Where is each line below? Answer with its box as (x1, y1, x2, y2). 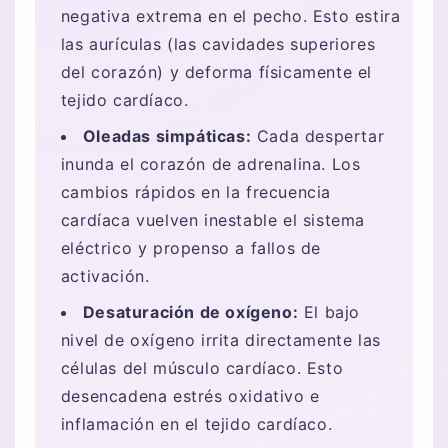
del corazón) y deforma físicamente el (60, 61, 372, 82)
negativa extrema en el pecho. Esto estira (60, 5, 401, 26)
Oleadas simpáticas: (82, 125, 252, 146)
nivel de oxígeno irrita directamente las (60, 329, 381, 350)
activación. (60, 265, 150, 286)
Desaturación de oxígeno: (82, 301, 299, 322)
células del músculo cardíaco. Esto (60, 357, 344, 378)
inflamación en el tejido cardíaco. (60, 413, 333, 434)
